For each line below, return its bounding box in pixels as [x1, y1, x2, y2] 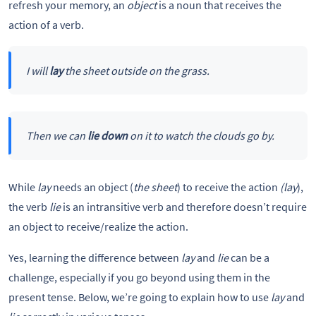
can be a [229, 250, 269, 265]
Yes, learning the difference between [8, 250, 181, 265]
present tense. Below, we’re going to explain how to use [8, 289, 271, 304]
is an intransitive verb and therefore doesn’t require [63, 199, 307, 214]
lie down [87, 128, 128, 143]
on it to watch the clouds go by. [127, 128, 274, 143]
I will [25, 63, 49, 78]
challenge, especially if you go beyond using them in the [8, 269, 270, 284]
